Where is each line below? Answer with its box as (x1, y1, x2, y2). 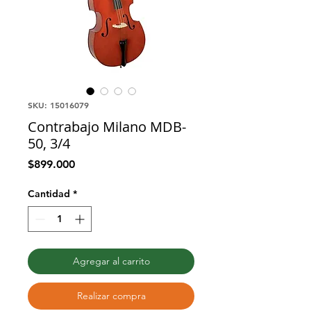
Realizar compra (76, 289, 146, 302)
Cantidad (28, 187, 70, 200)
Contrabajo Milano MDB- (28, 117, 186, 136)
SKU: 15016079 (28, 99, 89, 110)
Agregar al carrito (72, 254, 150, 267)
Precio (74, 156, 107, 170)
